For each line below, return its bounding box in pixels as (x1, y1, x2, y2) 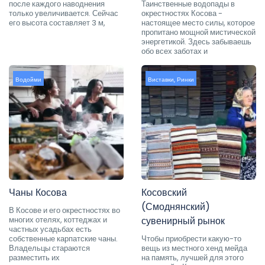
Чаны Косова (9, 185, 67, 199)
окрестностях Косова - (141, 7, 222, 19)
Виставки (148, 75, 174, 84)
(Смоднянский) (141, 199, 210, 214)
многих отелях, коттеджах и (9, 214, 107, 225)
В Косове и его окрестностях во (9, 204, 120, 216)
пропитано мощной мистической (141, 26, 256, 38)
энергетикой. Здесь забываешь (141, 35, 251, 47)
